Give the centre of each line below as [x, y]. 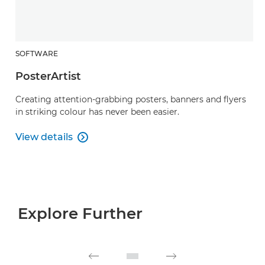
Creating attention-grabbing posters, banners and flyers [131, 99]
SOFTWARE [37, 53]
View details [44, 137]
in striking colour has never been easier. [97, 112]
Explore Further [80, 213]
